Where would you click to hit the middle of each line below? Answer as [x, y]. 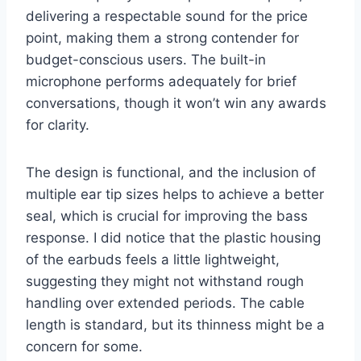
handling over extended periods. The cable [165, 303]
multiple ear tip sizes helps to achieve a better [175, 195]
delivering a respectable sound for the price [167, 17]
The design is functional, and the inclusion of [171, 173]
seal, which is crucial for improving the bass [167, 216]
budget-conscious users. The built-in [146, 60]
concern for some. [84, 347]
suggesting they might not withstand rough [165, 282]
